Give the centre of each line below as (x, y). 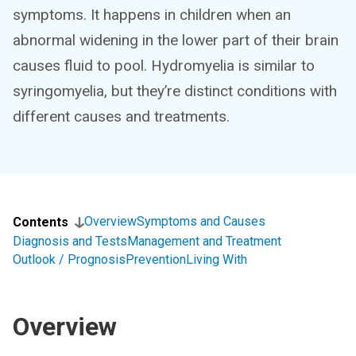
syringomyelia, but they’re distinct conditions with (175, 91)
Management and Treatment (204, 241)
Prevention (156, 259)
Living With (217, 259)
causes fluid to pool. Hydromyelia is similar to (164, 66)
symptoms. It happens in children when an (152, 15)
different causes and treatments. (121, 116)
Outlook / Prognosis (69, 259)
